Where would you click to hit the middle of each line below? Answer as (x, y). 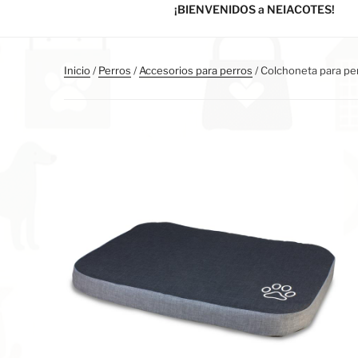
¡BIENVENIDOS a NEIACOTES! (254, 9)
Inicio (77, 70)
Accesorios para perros (196, 70)
